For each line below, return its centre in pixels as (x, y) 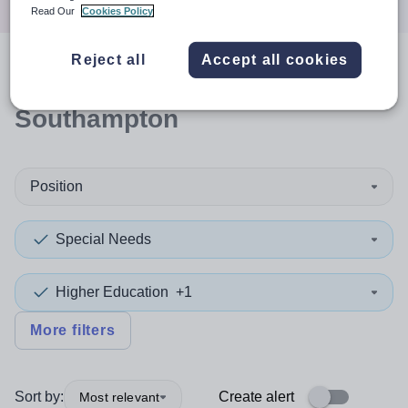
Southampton (97, 119)
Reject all (108, 60)
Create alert (256, 397)
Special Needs (103, 239)
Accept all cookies (275, 60)
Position (56, 186)
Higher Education (112, 292)
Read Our (55, 11)
